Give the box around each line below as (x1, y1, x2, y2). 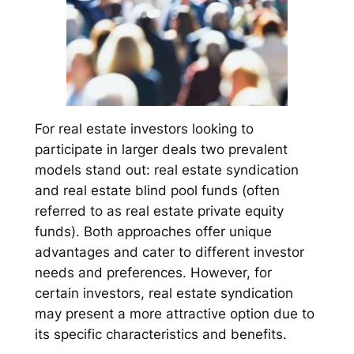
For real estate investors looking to (34, 121, 254, 137)
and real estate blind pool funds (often (34, 183, 280, 199)
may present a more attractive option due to (34, 306, 314, 322)
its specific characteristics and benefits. (34, 326, 287, 343)
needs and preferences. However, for (34, 265, 272, 281)
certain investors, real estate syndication (34, 285, 293, 302)
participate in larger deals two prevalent (34, 141, 288, 158)
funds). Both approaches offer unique (34, 224, 272, 240)
